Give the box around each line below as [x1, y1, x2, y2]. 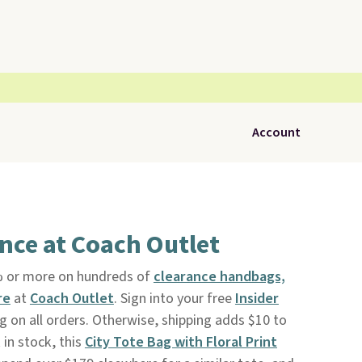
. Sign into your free [113, 288, 235, 309]
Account [252, 124, 301, 141]
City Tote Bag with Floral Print [84, 332, 277, 352]
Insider [234, 288, 279, 309]
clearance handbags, [153, 267, 285, 287]
